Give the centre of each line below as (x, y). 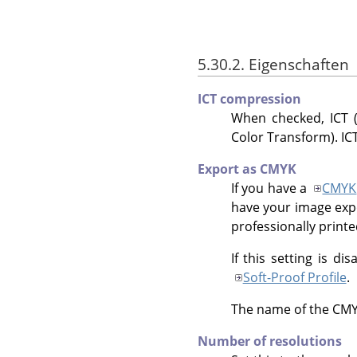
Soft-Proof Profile (294, 278)
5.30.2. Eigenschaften (273, 65)
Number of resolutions (270, 341)
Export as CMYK (247, 169)
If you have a (271, 188)
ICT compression (249, 99)
